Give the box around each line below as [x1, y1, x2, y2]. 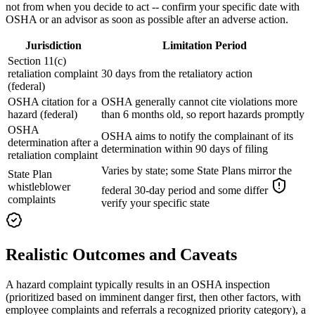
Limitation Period [162, 39, 247, 52]
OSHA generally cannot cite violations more [101, 96, 297, 108]
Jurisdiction [25, 39, 82, 52]
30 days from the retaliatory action [101, 67, 252, 80]
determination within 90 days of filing [101, 143, 268, 155]
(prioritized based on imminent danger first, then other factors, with [6, 290, 301, 303]
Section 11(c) [8, 55, 66, 67]
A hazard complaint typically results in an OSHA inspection [6, 278, 270, 290]
